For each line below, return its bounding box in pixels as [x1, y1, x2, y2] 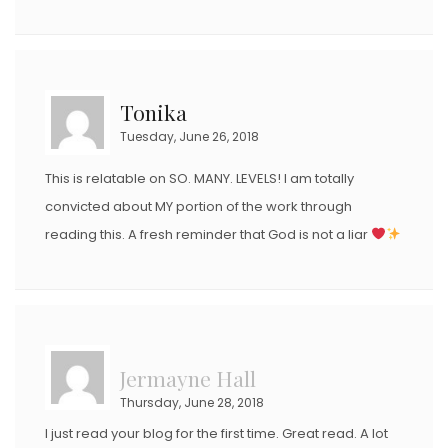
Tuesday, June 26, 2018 [120, 128, 259, 146]
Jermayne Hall [120, 364, 256, 393]
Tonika [120, 98, 187, 127]
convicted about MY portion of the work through [45, 197, 352, 217]
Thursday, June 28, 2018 [120, 394, 264, 412]
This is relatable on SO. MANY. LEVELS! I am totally [45, 169, 354, 189]
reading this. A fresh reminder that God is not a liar [45, 225, 371, 245]
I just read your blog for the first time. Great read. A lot [45, 424, 388, 444]
